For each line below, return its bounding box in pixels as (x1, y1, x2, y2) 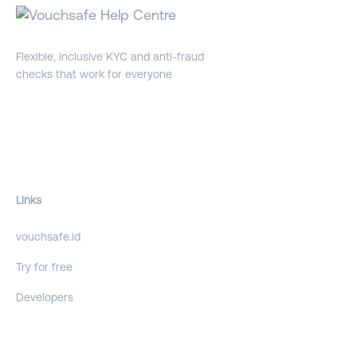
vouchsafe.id (16, 232, 80, 244)
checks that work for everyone (16, 69, 172, 81)
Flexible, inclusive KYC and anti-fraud (16, 52, 204, 64)
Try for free (16, 262, 73, 274)
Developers (16, 292, 73, 304)
